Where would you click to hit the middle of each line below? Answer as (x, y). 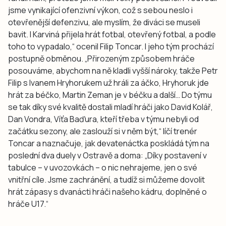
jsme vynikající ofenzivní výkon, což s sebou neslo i (100, 10)
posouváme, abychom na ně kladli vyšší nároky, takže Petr (113, 71)
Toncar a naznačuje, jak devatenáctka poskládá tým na (109, 144)
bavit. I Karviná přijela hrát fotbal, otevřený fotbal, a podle (112, 35)
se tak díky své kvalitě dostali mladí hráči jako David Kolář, (110, 107)
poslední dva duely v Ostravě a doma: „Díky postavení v (107, 156)
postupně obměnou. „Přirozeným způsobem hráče (101, 59)
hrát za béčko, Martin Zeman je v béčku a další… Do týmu (110, 95)
